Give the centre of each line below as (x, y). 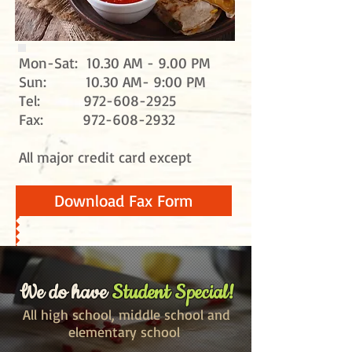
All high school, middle (93, 314)
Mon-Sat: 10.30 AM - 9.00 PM (115, 63)
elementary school (126, 332)
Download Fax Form (124, 200)
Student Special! (173, 293)
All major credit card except (105, 157)
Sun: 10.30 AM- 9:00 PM (112, 82)
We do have (66, 293)
